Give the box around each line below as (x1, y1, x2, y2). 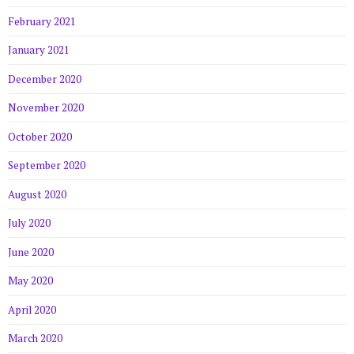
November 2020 (8, 100, 84, 115)
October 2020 (8, 129, 72, 144)
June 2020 (8, 244, 54, 259)
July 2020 (8, 216, 51, 231)
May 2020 (8, 273, 53, 288)
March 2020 (8, 331, 62, 346)
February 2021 (8, 13, 76, 28)
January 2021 (8, 43, 70, 58)
